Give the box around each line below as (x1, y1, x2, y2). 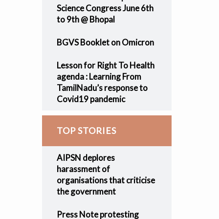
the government (56, 186, 116, 197)
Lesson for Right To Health (56, 60, 154, 70)
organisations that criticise (56, 175, 155, 185)
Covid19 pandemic (56, 94, 125, 104)
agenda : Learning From (56, 71, 141, 82)
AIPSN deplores (56, 153, 115, 163)
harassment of (56, 164, 110, 174)
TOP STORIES (56, 125, 116, 136)
